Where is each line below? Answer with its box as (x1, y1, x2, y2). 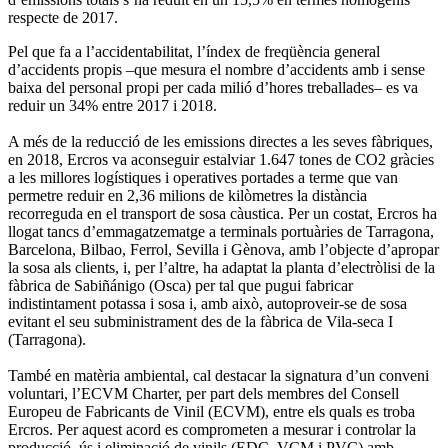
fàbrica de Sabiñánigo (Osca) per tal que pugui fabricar (8, 276, 353, 294)
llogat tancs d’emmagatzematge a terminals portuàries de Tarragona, (8, 222, 434, 240)
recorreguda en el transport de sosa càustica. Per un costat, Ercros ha (8, 204, 437, 222)
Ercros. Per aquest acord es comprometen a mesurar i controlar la (8, 420, 416, 438)
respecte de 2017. (8, 8, 118, 26)
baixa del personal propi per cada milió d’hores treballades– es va (8, 78, 418, 96)
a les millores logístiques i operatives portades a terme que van (8, 168, 398, 186)
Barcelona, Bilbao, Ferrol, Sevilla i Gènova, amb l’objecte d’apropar (8, 240, 439, 258)
